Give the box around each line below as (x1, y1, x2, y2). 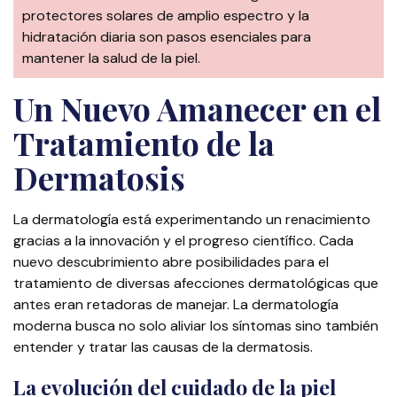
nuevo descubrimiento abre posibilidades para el (13, 253, 329, 272)
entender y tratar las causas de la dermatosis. (13, 338, 313, 357)
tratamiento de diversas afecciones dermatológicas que (13, 274, 378, 293)
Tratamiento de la (13, 121, 275, 165)
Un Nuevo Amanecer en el (13, 87, 381, 130)
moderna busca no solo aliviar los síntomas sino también (13, 316, 378, 336)
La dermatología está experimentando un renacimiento (13, 210, 370, 230)
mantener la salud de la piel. (22, 49, 200, 68)
